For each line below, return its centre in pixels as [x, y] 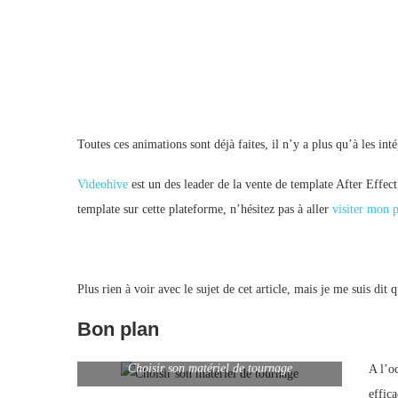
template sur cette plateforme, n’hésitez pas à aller [205, 209]
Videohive [103, 184]
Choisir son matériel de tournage [210, 368]
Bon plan [118, 329]
